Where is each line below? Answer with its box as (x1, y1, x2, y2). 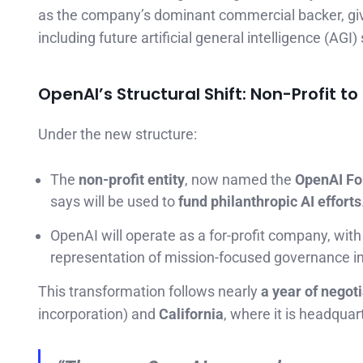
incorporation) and (38, 305, 159, 323)
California (159, 305, 224, 323)
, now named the (185, 171, 295, 189)
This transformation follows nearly (38, 283, 261, 301)
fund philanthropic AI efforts (178, 193, 361, 211)
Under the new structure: (38, 125, 197, 143)
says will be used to (50, 193, 178, 211)
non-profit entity (79, 171, 185, 189)
